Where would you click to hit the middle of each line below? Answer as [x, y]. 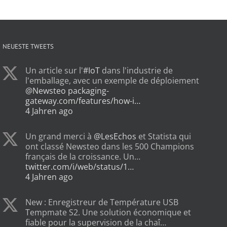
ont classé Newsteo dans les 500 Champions [110, 147]
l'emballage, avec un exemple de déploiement [112, 81]
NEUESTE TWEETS [28, 47]
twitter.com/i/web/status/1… [80, 167]
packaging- [88, 91]
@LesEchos [115, 137]
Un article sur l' [54, 71]
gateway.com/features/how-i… [83, 101]
